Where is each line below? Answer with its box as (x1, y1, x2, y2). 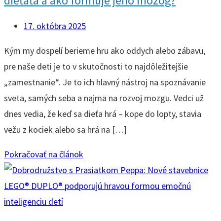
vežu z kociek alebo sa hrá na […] (4, 123, 127, 135)
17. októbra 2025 (24, 20, 86, 32)
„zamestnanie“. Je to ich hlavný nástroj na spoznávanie (4, 76, 206, 88)
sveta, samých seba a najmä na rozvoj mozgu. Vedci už (4, 92, 204, 104)
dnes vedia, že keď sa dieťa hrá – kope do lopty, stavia (4, 108, 201, 119)
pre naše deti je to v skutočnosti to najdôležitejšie (4, 60, 188, 72)
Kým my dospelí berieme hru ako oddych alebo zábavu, (4, 44, 205, 56)
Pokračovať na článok (4, 148, 83, 160)
